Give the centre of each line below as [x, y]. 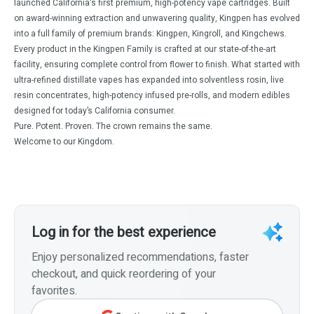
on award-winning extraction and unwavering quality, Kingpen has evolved [157, 19]
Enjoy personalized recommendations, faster [140, 258]
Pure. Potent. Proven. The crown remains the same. [113, 127]
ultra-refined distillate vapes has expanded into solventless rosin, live [149, 80]
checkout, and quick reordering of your [124, 274]
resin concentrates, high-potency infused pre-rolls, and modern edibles [152, 96]
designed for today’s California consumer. [95, 111]
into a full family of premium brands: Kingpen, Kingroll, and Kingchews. [150, 34]
